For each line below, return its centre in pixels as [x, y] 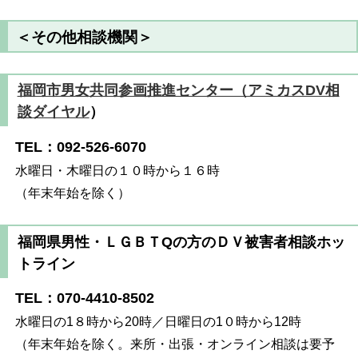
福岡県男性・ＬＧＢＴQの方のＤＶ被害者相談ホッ [181, 242]
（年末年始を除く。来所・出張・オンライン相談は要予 [175, 344]
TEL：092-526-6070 [81, 147]
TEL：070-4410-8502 [85, 298]
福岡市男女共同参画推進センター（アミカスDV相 [178, 91]
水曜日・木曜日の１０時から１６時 [124, 170]
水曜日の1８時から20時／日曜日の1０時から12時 [159, 321]
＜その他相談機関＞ [85, 38]
